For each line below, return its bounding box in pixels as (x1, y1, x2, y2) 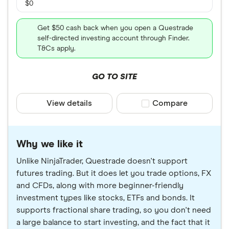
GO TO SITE (91, 73, 137, 81)
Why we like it (16, 139, 83, 149)
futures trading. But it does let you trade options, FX (16, 169, 211, 177)
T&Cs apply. (37, 45, 76, 52)
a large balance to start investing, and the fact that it (16, 218, 210, 226)
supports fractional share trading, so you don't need (16, 206, 211, 214)
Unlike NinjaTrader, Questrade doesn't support (16, 157, 188, 165)
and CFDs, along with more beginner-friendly (16, 181, 184, 190)
